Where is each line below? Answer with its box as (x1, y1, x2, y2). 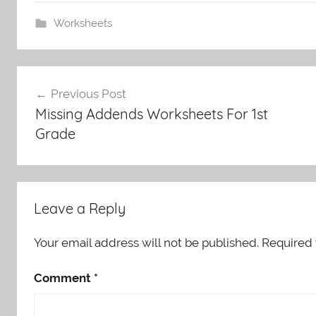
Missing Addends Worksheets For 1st (35, 105, 268, 123)
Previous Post (50, 87, 126, 102)
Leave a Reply (34, 199, 126, 217)
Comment (34, 270, 94, 285)
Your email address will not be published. (34, 235, 259, 250)
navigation (16, 92, 109, 114)
